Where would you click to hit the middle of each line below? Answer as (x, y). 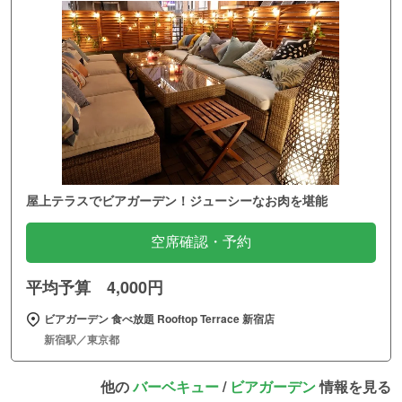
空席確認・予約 (201, 242)
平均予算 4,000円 (95, 288)
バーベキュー (176, 387)
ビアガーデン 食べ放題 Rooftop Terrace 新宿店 (159, 319)
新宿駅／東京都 (82, 340)
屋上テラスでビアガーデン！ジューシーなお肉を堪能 (177, 201)
